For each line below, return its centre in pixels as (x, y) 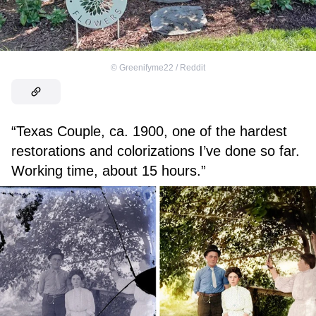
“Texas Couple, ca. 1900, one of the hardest (149, 132)
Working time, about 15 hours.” (109, 171)
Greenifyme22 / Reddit (162, 68)
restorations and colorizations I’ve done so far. (156, 151)
